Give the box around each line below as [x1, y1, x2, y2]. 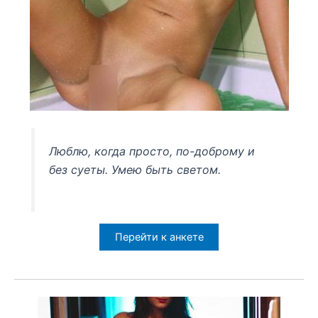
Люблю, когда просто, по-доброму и [49, 144, 256, 159]
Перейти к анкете [114, 230, 204, 243]
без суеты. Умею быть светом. [49, 163, 221, 177]
